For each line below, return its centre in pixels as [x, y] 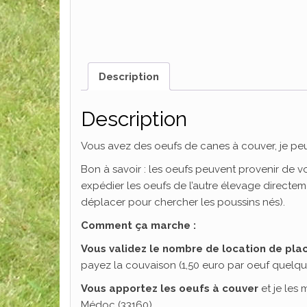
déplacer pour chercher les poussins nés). [183, 202]
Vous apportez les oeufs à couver [170, 289]
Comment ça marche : [138, 226]
